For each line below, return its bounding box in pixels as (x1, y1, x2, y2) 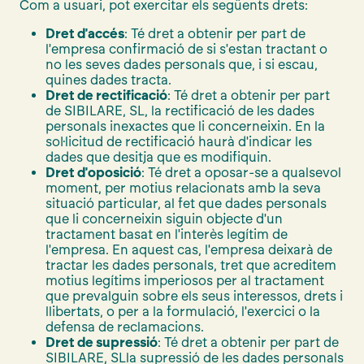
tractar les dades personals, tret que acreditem (45, 257, 336, 273)
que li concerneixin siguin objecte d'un (45, 210, 283, 227)
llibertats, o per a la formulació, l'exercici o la (45, 303, 320, 319)
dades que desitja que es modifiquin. (45, 149, 271, 165)
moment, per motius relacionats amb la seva (45, 180, 321, 196)
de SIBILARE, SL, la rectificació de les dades (45, 102, 314, 119)
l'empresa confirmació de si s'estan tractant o (45, 41, 327, 57)
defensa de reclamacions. (45, 318, 204, 335)
